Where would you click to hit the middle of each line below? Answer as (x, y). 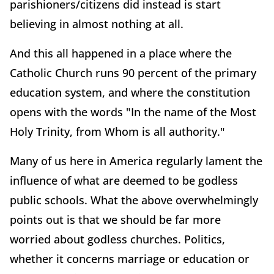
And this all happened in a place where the (121, 53)
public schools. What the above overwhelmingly (134, 200)
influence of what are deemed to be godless (124, 180)
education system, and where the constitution (130, 92)
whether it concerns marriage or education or (130, 258)
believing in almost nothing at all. (97, 24)
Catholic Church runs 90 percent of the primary (133, 72)
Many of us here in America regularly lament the (136, 161)
